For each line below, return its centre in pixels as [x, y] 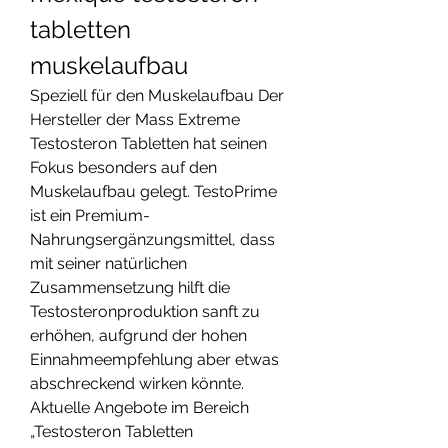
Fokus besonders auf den [123, 168]
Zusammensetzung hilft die [130, 288]
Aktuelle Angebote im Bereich [139, 408]
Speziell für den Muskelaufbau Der [157, 96]
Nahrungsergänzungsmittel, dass [152, 240]
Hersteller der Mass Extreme [135, 120]
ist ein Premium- [90, 216]
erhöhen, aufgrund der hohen [138, 336]
